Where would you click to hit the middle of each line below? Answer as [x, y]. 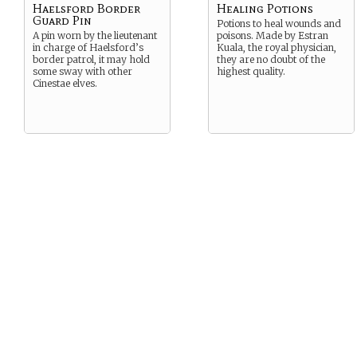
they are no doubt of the [271, 59]
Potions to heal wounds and [279, 24]
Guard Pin [62, 20]
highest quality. [251, 71]
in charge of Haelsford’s [88, 47]
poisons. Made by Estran [273, 35]
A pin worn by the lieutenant [95, 35]
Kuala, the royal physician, [277, 47]
